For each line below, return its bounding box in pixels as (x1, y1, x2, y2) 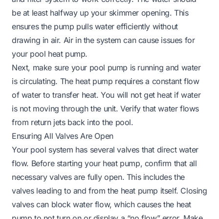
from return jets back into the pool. (12, 117, 133, 127)
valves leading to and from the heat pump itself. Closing (12, 185, 207, 196)
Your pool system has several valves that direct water (12, 144, 198, 154)
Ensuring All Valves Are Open (12, 131, 113, 141)
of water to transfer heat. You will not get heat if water (12, 89, 201, 100)
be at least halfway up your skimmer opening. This (12, 7, 189, 18)
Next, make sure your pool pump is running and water (12, 62, 201, 72)
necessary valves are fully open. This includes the (12, 172, 185, 182)
